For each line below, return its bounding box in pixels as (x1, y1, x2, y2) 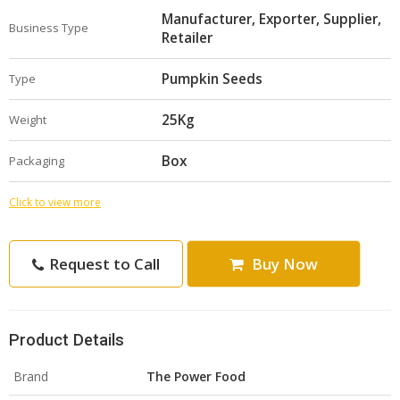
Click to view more (9, 195, 101, 209)
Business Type (9, 20, 88, 36)
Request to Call (46, 254, 160, 274)
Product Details (9, 330, 124, 349)
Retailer (162, 29, 212, 47)
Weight (9, 112, 46, 128)
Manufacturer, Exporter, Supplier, (162, 10, 381, 29)
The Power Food (146, 368, 246, 385)
